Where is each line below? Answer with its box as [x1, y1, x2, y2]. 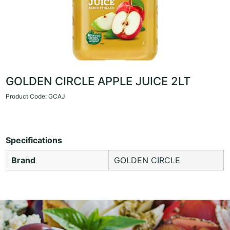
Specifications [6, 135, 63, 145]
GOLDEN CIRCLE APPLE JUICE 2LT [6, 74, 191, 88]
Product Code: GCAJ [6, 92, 66, 100]
